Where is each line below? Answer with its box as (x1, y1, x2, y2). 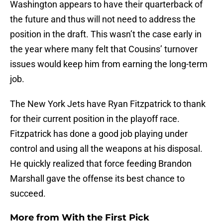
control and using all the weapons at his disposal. (10, 143, 203, 154)
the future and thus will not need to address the (10, 14, 196, 25)
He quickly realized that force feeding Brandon (10, 158, 192, 169)
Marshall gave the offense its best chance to (10, 173, 185, 184)
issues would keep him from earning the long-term (10, 59, 208, 70)
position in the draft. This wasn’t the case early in (10, 29, 202, 40)
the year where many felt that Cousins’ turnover (10, 44, 198, 55)
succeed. (10, 188, 46, 199)
